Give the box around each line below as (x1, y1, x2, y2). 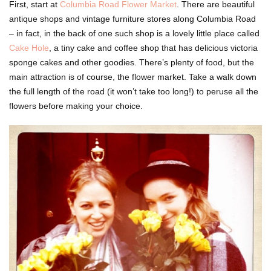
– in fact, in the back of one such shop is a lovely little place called (9, 28, 260, 38)
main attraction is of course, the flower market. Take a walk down (9, 71, 256, 82)
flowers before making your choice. (9, 100, 143, 111)
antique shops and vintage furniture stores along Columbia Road (9, 13, 256, 24)
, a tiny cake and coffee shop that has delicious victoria (49, 42, 258, 53)
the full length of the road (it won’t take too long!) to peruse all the (9, 86, 258, 96)
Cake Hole (9, 42, 49, 53)
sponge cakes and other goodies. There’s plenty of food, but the (9, 57, 254, 67)
